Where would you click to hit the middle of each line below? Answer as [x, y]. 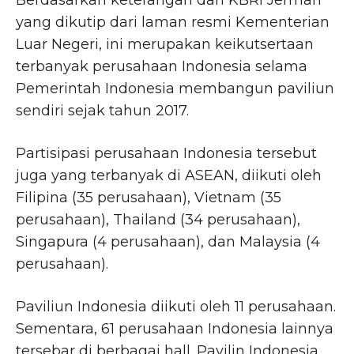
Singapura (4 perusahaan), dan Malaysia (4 [168, 242]
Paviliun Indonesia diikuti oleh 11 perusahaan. [176, 307]
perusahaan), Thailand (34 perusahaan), [158, 220]
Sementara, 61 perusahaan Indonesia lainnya [175, 329]
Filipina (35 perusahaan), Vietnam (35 [149, 198]
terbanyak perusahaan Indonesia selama [162, 67]
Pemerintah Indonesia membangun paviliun [175, 89]
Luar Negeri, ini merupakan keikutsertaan [165, 45]
